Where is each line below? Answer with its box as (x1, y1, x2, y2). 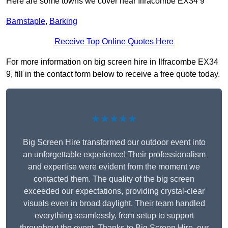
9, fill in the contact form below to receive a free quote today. (6, 70, 220, 79)
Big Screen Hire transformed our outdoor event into (22, 138, 206, 147)
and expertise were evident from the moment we (28, 162, 200, 172)
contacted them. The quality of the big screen (34, 175, 194, 184)
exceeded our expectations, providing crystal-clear (23, 187, 205, 196)
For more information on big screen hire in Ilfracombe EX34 (6, 58, 218, 67)
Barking (49, 17, 77, 26)
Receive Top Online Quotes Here (54, 37, 174, 46)
